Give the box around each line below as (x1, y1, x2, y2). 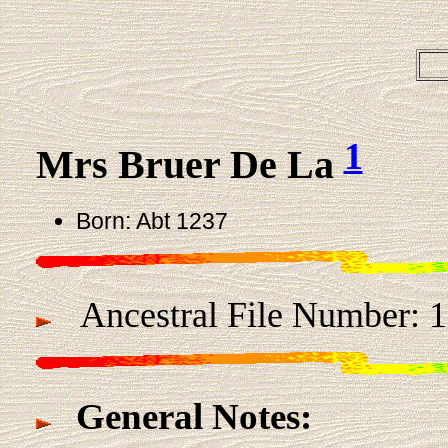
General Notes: (75, 396, 312, 437)
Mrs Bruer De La (35, 142, 344, 187)
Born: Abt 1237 (75, 207, 228, 234)
